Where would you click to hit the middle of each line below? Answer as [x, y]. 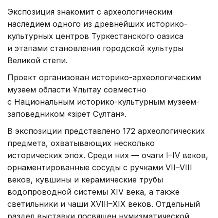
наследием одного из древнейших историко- [97, 24]
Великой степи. [37, 60]
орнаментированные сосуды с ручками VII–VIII [100, 167]
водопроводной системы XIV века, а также [93, 191]
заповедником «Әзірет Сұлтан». [67, 114]
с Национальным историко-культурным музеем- [103, 101]
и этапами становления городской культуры [95, 48]
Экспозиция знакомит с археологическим [90, 11]
